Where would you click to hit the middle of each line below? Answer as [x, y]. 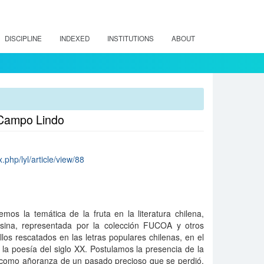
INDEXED [75, 38]
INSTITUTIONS [131, 38]
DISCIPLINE [23, 38]
